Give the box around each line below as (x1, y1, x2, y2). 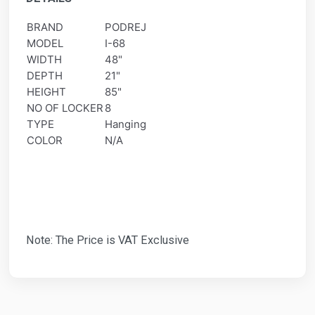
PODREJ (105, 20, 146, 34)
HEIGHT (27, 84, 66, 98)
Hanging (105, 117, 146, 131)
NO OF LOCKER (27, 101, 103, 115)
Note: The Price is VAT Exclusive (26, 233, 189, 247)
